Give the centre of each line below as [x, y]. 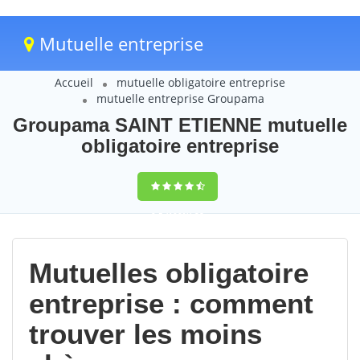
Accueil [74, 82]
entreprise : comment [171, 303]
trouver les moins [145, 334]
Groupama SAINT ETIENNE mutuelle [180, 125]
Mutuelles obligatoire [169, 273]
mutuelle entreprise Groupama [180, 98]
